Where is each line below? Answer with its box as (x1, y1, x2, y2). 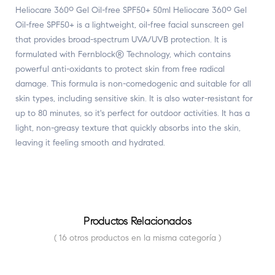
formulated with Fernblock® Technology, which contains (15, 48, 231, 60)
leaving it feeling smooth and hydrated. (15, 137, 165, 148)
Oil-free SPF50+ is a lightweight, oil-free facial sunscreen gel (15, 19, 244, 30)
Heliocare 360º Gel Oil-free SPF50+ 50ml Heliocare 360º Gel (15, 4, 247, 15)
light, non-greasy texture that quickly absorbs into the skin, (15, 122, 241, 133)
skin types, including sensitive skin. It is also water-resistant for (15, 93, 253, 104)
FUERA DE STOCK (22, 263, 71, 272)
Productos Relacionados (83, 214, 192, 228)
